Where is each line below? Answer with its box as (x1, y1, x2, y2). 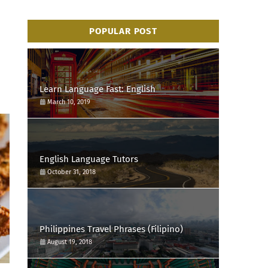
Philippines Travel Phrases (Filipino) (39, 223, 183, 234)
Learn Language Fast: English (39, 83, 156, 95)
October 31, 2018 (47, 167, 96, 176)
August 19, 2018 (47, 237, 92, 246)
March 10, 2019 (47, 98, 90, 106)
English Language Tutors (39, 153, 138, 165)
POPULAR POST (89, 25, 157, 36)
